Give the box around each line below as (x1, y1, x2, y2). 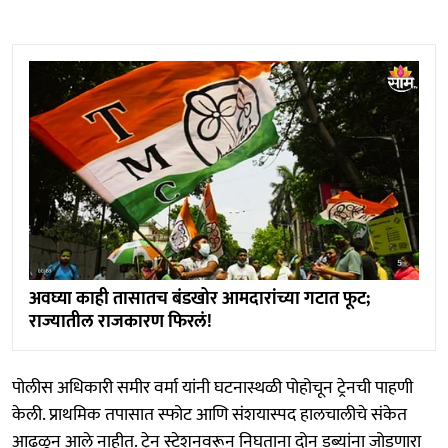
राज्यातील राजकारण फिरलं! (29, 307, 212, 338)
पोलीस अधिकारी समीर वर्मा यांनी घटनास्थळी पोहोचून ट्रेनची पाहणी (12, 373, 413, 404)
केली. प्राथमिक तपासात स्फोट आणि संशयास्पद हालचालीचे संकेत (12, 400, 407, 431)
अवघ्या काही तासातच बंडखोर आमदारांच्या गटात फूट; (29, 284, 370, 315)
